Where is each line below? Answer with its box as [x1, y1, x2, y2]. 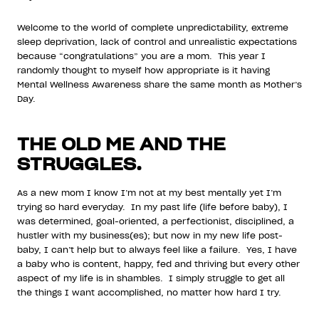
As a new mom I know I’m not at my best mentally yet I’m [17, 187, 281, 198]
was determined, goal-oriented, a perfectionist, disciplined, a [17, 215, 294, 226]
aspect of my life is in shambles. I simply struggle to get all [17, 272, 285, 283]
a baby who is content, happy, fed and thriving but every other [17, 258, 300, 269]
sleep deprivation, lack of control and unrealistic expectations [17, 36, 297, 47]
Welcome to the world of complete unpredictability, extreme [17, 21, 288, 33]
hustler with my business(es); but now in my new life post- [17, 229, 283, 241]
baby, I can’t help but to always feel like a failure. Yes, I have [17, 244, 297, 255]
